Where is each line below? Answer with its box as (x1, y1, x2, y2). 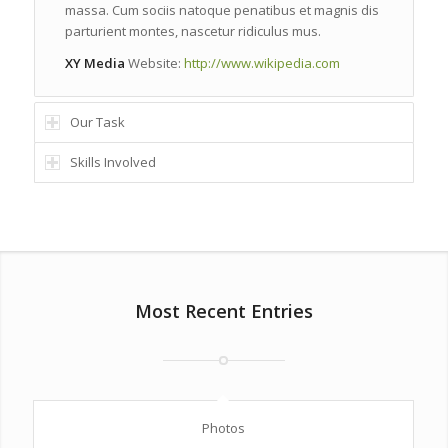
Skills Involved (69, 153, 156, 172)
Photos (201, 419, 245, 438)
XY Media (64, 54, 125, 73)
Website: (124, 54, 184, 73)
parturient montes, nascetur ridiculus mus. (64, 22, 321, 41)
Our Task (69, 113, 125, 132)
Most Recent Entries (134, 299, 313, 324)
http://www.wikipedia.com (183, 54, 340, 73)
